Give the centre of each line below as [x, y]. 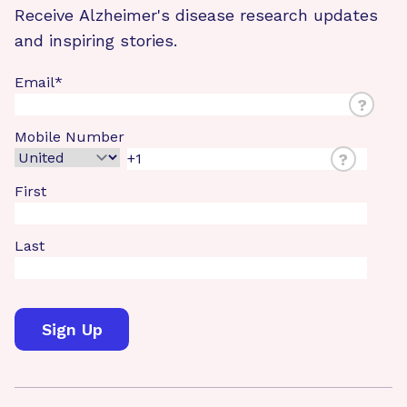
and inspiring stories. [96, 41]
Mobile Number [69, 137]
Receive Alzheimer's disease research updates [196, 15]
